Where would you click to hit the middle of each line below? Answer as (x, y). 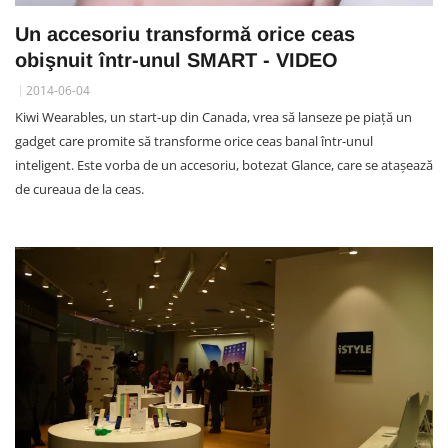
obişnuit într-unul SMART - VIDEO (176, 59)
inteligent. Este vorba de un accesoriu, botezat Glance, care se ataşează (224, 164)
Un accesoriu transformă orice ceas (185, 33)
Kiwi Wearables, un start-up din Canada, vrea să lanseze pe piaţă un (213, 116)
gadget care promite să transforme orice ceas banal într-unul (194, 140)
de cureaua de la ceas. (79, 188)
